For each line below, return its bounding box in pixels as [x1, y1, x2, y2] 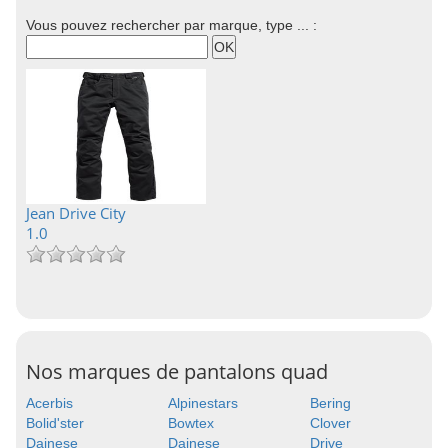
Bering [309, 395, 351, 411]
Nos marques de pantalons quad [26, 358, 328, 385]
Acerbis [26, 395, 73, 411]
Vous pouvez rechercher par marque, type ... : [26, 17, 317, 33]
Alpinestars [167, 395, 238, 411]
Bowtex [167, 415, 214, 431]
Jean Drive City [26, 203, 126, 223]
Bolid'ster [26, 415, 84, 431]
